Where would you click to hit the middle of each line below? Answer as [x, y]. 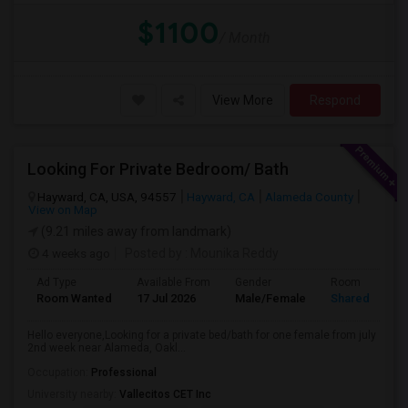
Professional [124, 372]
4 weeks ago [75, 253]
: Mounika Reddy [230, 253]
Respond [335, 100]
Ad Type [56, 282]
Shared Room [367, 298]
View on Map [63, 209]
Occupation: [59, 372]
